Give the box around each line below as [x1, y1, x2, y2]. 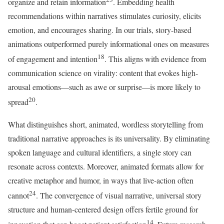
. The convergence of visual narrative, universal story [36, 190, 201, 200]
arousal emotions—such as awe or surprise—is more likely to [8, 81, 200, 92]
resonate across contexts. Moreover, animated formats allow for [8, 160, 203, 171]
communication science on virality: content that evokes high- [8, 67, 198, 78]
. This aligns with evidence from [104, 53, 206, 64]
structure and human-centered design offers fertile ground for [8, 204, 198, 214]
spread [8, 96, 28, 107]
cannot [8, 190, 29, 200]
